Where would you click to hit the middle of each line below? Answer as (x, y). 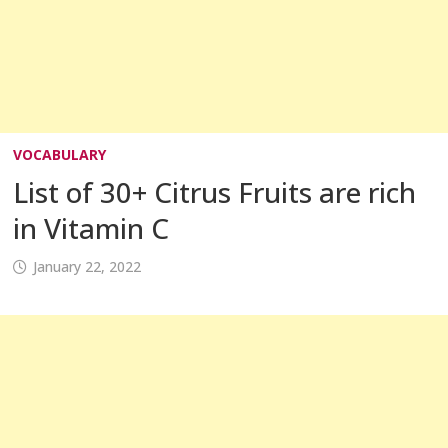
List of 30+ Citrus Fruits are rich (214, 192)
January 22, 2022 (86, 266)
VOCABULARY (59, 154)
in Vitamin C (90, 228)
